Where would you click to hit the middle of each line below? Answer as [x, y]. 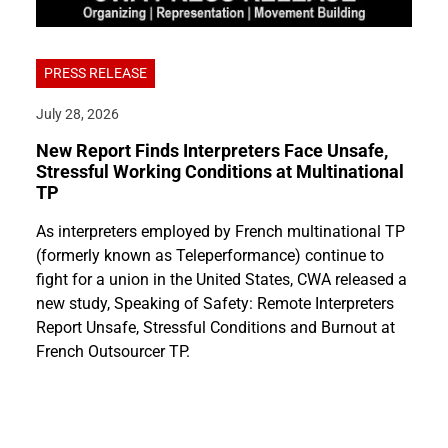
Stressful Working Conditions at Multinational [220, 171]
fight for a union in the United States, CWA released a [221, 279]
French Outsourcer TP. [113, 351]
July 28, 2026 [77, 114]
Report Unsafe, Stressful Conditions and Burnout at [215, 327]
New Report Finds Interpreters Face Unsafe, [212, 150]
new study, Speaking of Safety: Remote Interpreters [215, 303]
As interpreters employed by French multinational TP [220, 231]
